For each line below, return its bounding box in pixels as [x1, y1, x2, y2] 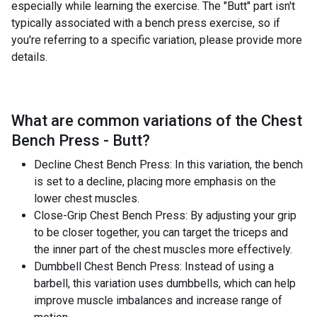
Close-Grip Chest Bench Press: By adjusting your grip [34, 209, 296, 222]
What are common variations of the [11, 112, 258, 129]
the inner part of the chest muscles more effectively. [34, 243, 292, 256]
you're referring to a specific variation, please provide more [11, 33, 302, 47]
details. [11, 50, 47, 64]
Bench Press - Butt [11, 132, 142, 149]
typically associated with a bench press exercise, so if [11, 16, 280, 30]
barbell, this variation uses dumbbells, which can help [34, 277, 296, 290]
